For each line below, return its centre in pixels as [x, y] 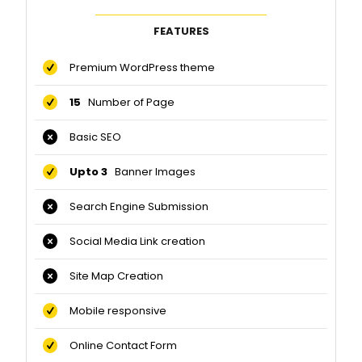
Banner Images [153, 172]
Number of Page [129, 103]
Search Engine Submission [133, 207]
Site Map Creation [111, 276]
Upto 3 [84, 172]
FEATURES [181, 32]
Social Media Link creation [132, 242]
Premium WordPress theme [137, 68]
